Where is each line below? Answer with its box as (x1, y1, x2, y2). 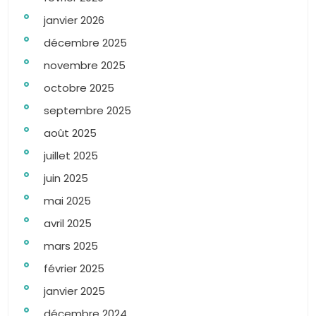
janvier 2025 (44, 284, 105, 298)
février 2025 (44, 261, 104, 276)
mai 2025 (44, 193, 91, 208)
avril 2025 (44, 216, 92, 231)
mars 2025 (44, 238, 98, 253)
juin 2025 (44, 171, 88, 186)
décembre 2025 (44, 35, 127, 50)
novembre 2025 (44, 58, 126, 73)
